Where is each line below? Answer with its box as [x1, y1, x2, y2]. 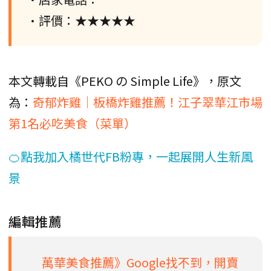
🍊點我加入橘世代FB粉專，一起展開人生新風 [8, 148, 253, 166]
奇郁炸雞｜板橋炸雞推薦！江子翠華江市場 [33, 93, 263, 111]
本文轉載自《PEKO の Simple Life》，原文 [8, 72, 241, 90]
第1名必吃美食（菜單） [8, 114, 136, 132]
